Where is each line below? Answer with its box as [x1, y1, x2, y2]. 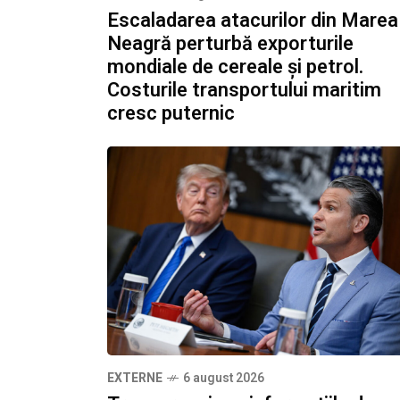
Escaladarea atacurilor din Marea [107, 5, 398, 35]
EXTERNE [107, 369, 162, 388]
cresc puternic [107, 98, 235, 128]
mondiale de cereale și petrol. [107, 52, 363, 81]
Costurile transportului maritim [107, 75, 381, 104]
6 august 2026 [183, 369, 264, 388]
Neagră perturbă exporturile [107, 29, 354, 58]
